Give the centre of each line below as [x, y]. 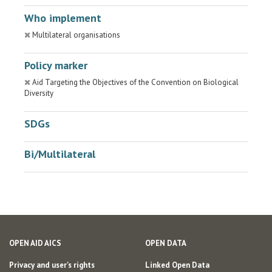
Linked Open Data [177, 265]
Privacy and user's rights [52, 265]
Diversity [39, 93]
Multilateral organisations [76, 35]
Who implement [63, 18]
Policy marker [56, 65]
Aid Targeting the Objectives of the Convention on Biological [135, 82]
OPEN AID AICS [35, 243]
